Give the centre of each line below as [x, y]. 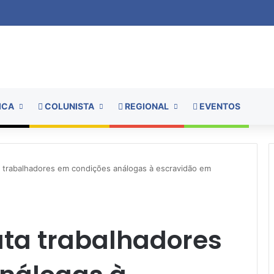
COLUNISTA [68, 106]
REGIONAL [146, 106]
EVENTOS [219, 106]
